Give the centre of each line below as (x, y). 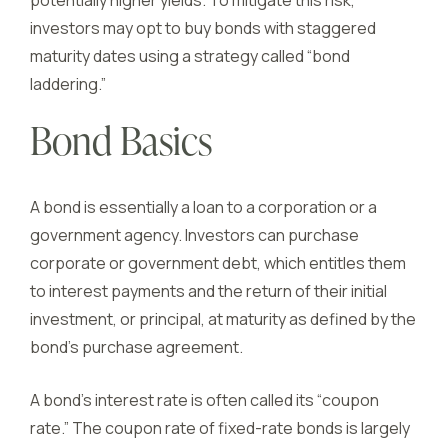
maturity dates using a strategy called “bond (190, 56)
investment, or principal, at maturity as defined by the (223, 319)
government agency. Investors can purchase (194, 235)
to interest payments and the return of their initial (208, 291)
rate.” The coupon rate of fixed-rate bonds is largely (220, 428)
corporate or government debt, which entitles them (218, 263)
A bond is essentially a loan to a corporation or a (203, 207)
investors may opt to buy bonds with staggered (203, 28)
